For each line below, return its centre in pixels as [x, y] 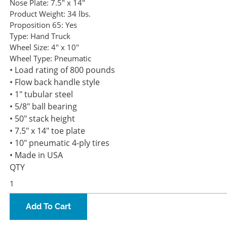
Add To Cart [48, 207]
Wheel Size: [29, 47]
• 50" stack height [42, 119]
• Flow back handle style [55, 82]
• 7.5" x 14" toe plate [47, 131]
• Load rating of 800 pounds [62, 70]
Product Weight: [37, 14]
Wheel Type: [31, 59]
